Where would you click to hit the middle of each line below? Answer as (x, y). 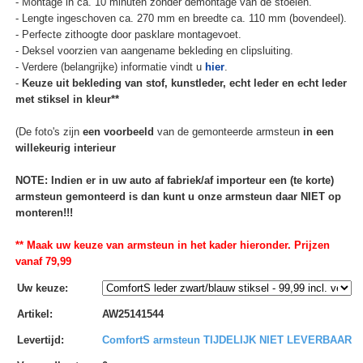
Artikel (33, 314)
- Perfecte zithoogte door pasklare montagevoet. (128, 35)
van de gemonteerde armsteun (228, 132)
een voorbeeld (118, 132)
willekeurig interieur (65, 148)
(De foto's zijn (49, 132)
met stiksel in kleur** (67, 100)
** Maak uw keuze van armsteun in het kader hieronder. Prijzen (172, 246)
